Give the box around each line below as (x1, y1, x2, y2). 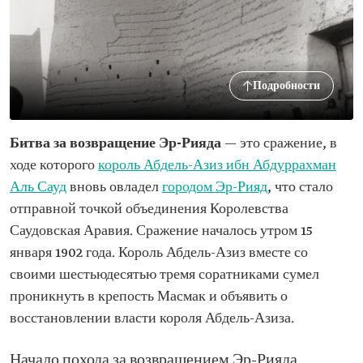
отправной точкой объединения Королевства (10, 201, 288, 218)
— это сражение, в (221, 135, 337, 152)
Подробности (253, 79, 320, 93)
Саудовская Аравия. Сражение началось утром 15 (10, 223, 313, 240)
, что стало (267, 179, 333, 196)
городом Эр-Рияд (162, 179, 267, 196)
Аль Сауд (10, 179, 66, 196)
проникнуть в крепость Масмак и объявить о (10, 288, 288, 305)
